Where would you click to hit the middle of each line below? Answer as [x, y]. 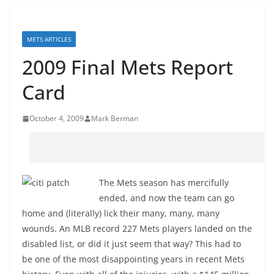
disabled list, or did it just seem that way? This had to [131, 244]
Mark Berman [115, 118]
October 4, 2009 [57, 118]
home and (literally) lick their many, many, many [121, 213]
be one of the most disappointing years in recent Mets [133, 259]
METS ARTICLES [49, 39]
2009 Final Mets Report [128, 67]
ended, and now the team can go [167, 198]
